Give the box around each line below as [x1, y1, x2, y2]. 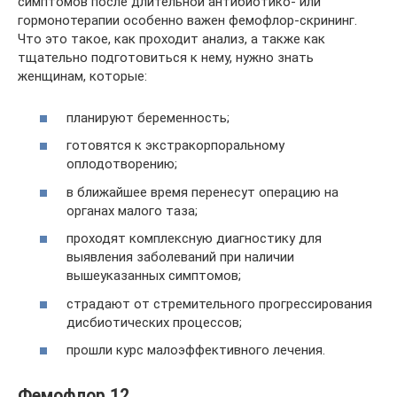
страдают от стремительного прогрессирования [66, 295, 372, 312]
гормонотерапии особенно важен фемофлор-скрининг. [18, 12, 357, 29]
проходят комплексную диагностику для [66, 230, 322, 247]
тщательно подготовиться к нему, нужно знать [18, 50, 314, 66]
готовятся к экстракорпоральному [66, 137, 284, 154]
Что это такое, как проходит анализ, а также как [18, 31, 325, 48]
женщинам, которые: [18, 68, 147, 85]
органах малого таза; [66, 202, 198, 219]
